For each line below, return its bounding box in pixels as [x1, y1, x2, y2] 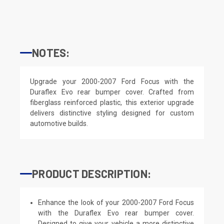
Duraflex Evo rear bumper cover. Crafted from [30, 87, 194, 96]
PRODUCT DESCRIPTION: [32, 166, 151, 180]
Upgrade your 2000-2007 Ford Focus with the [30, 77, 194, 85]
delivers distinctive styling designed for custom [30, 108, 194, 117]
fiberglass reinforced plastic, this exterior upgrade [30, 98, 194, 106]
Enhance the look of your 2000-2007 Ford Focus [38, 198, 194, 206]
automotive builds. [30, 119, 88, 127]
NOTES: [32, 45, 70, 59]
